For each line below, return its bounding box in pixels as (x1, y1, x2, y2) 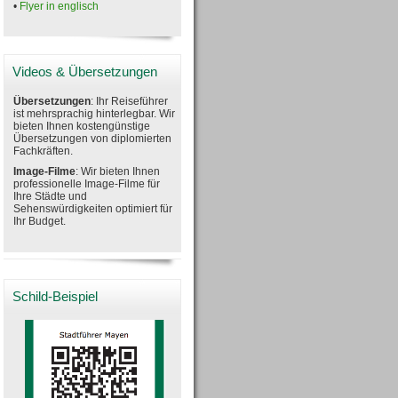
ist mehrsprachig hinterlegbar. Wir (13, 107, 175, 120)
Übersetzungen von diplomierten (13, 131, 171, 145)
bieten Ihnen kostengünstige (13, 119, 150, 132)
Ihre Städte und (13, 190, 87, 203)
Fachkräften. (13, 144, 73, 157)
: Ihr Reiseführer (91, 94, 168, 107)
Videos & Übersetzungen (12, 64, 157, 79)
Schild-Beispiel (12, 289, 98, 304)
